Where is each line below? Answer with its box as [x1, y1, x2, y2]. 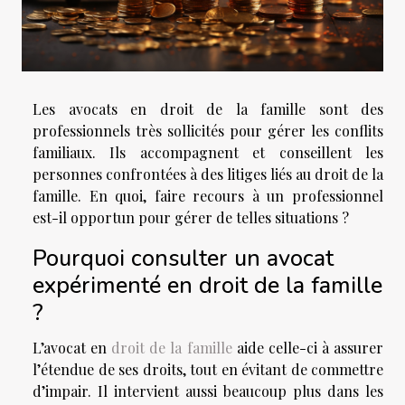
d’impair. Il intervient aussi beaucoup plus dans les [33, 381, 383, 401]
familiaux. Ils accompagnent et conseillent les [33, 142, 383, 162]
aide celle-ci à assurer [231, 338, 384, 358]
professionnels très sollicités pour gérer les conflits [33, 120, 383, 140]
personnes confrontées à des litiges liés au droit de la [33, 164, 383, 184]
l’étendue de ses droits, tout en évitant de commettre [33, 360, 383, 380]
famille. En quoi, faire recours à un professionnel [33, 185, 383, 205]
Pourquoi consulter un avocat [33, 242, 334, 275]
